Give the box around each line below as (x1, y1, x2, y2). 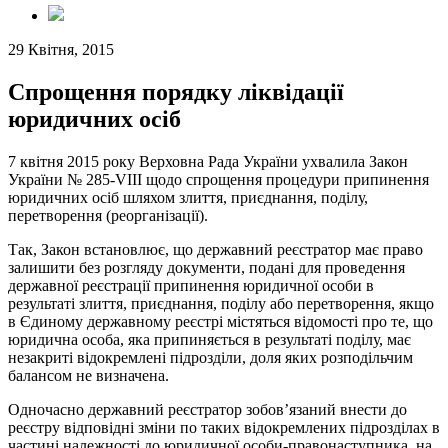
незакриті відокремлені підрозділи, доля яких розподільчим (8, 348, 413, 366)
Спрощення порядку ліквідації (8, 78, 344, 105)
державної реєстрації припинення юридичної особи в (8, 276, 374, 294)
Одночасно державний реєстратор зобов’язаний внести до (8, 400, 407, 418)
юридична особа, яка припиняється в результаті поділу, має (8, 330, 411, 348)
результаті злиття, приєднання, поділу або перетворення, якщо (8, 294, 434, 312)
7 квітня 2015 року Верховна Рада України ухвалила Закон (8, 152, 408, 170)
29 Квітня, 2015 (8, 41, 114, 58)
